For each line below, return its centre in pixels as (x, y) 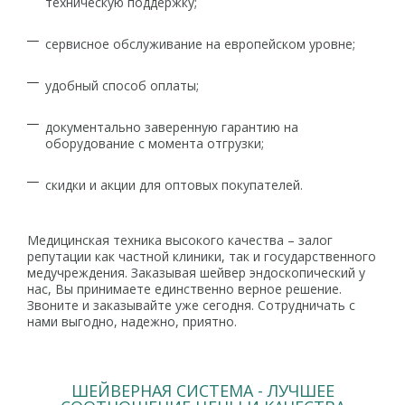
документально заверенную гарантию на (172, 127)
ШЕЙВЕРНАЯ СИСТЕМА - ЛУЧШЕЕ (202, 391)
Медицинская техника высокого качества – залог (180, 240)
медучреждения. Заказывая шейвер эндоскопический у (196, 273)
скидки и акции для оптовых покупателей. (174, 185)
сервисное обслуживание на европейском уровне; (200, 44)
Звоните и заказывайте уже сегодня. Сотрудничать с (191, 305)
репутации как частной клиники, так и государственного (202, 256)
